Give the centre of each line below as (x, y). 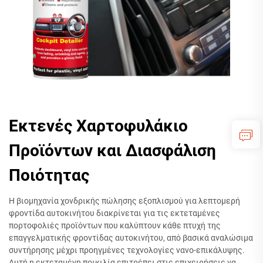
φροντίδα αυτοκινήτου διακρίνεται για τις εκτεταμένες (114, 213)
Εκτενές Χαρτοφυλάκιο (98, 126)
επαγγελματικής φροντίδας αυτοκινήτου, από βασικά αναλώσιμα (131, 238)
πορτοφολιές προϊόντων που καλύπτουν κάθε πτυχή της (115, 225)
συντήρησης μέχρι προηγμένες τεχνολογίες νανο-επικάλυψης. (127, 250)
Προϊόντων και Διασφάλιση (112, 151)
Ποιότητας (49, 175)
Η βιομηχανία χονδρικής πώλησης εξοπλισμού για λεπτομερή (124, 201)
